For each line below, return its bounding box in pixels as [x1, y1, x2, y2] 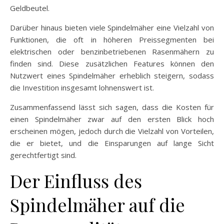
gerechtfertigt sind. [10, 150, 76, 160]
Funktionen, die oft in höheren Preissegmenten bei [10, 34, 214, 44]
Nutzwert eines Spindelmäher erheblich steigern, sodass [10, 70, 214, 80]
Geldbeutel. [10, 3, 49, 13]
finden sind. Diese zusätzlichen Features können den [10, 58, 214, 68]
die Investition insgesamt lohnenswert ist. [10, 82, 154, 92]
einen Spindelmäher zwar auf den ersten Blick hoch [10, 114, 214, 124]
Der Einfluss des [10, 168, 142, 192]
